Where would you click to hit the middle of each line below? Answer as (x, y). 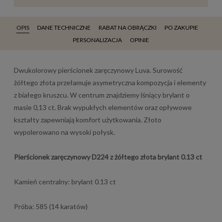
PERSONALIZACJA (97, 40)
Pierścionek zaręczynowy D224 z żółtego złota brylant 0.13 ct (108, 157)
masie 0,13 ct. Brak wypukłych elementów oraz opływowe (103, 107)
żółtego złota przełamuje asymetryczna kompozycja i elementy (110, 82)
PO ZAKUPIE (181, 27)
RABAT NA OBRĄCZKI (127, 27)
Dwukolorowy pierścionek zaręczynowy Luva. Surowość (98, 70)
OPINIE (139, 40)
